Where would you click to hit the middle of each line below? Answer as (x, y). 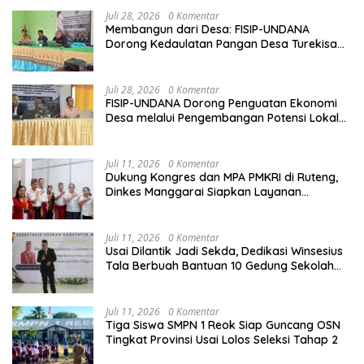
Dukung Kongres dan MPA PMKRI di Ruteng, (222, 178)
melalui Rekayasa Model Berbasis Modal (215, 59)
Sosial (121, 74)
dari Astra (133, 281)
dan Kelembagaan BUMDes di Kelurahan (215, 133)
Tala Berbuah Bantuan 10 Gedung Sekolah (220, 266)
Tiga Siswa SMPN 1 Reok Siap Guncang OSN (223, 325)
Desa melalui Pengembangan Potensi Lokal (222, 118)
